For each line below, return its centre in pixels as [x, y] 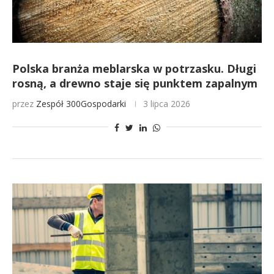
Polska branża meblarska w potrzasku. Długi [134, 68]
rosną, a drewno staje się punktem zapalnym [135, 83]
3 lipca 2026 [167, 104]
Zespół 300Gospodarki [81, 104]
